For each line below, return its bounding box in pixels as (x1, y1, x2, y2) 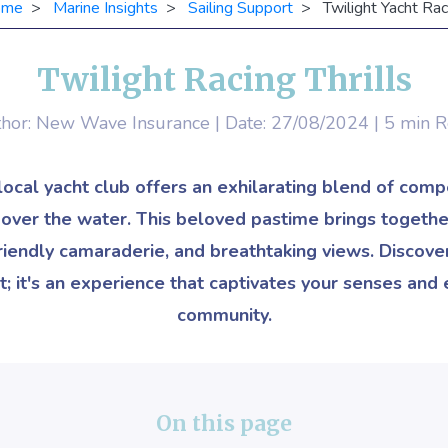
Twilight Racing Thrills (36, 60, 412, 100)
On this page (156, 410, 292, 437)
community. (176, 303, 272, 327)
